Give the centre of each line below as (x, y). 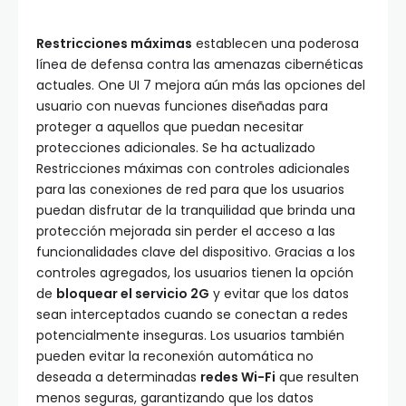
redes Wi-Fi (238, 377)
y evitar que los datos (279, 294)
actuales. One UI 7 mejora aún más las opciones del (201, 86)
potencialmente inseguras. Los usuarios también (190, 336)
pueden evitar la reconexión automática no (175, 357)
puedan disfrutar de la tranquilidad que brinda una (196, 211)
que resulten (317, 377)
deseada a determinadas (118, 377)
